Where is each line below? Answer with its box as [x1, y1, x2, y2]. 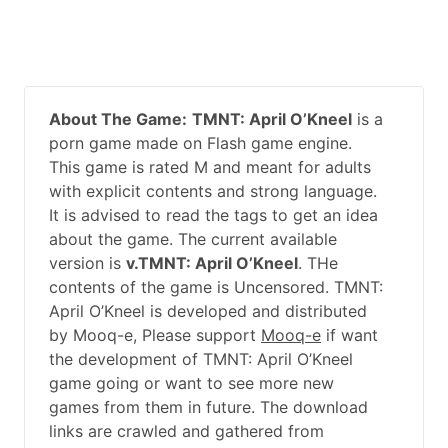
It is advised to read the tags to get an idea [49, 204, 378, 225]
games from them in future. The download [49, 396, 368, 417]
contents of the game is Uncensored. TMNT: [49, 276, 383, 297]
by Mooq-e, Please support [49, 324, 261, 345]
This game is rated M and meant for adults [49, 156, 371, 177]
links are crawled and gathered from [49, 420, 324, 441]
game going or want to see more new [49, 372, 334, 393]
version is [49, 252, 126, 273]
